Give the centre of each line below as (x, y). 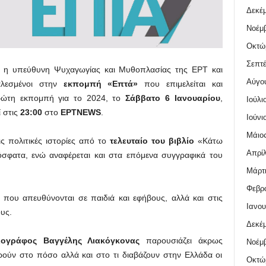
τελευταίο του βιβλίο (152, 141)
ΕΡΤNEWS (80, 113)
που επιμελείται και (180, 84)
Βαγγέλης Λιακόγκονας (94, 241)
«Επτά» (123, 84)
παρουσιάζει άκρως (184, 241)
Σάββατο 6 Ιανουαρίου (173, 98)
